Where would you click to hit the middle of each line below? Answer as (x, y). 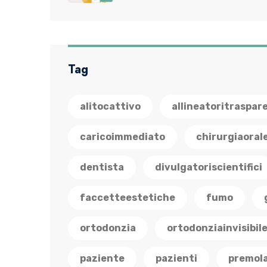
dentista (102, 167)
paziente (102, 258)
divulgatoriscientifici (209, 167)
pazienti (176, 258)
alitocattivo (110, 106)
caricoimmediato (122, 137)
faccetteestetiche (128, 198)
